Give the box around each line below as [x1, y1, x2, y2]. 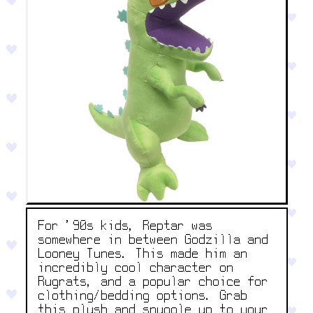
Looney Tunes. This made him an [38, 248, 248, 261]
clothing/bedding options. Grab [38, 290, 248, 303]
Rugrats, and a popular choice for [38, 276, 269, 289]
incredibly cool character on [38, 262, 234, 275]
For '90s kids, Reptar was [38, 220, 213, 233]
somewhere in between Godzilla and [38, 234, 269, 247]
